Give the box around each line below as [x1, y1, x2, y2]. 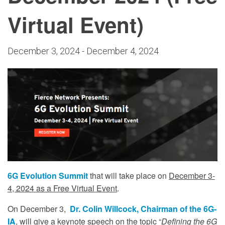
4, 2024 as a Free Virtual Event [8, 182, 117, 194]
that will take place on [90, 170, 169, 182]
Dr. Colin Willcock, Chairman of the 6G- [70, 203, 216, 215]
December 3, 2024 [8, 46, 80, 56]
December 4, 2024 [86, 46, 159, 56]
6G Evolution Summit [8, 170, 90, 182]
